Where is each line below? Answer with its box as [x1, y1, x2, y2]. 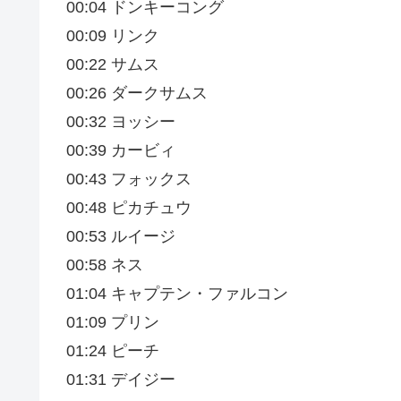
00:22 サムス [66, 55, 159, 74]
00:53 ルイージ [66, 227, 175, 246]
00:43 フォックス [66, 170, 192, 189]
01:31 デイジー [66, 371, 175, 389]
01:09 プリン [66, 313, 159, 332]
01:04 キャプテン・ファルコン [66, 285, 288, 303]
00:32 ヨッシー [66, 113, 175, 132]
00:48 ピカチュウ [66, 199, 192, 218]
